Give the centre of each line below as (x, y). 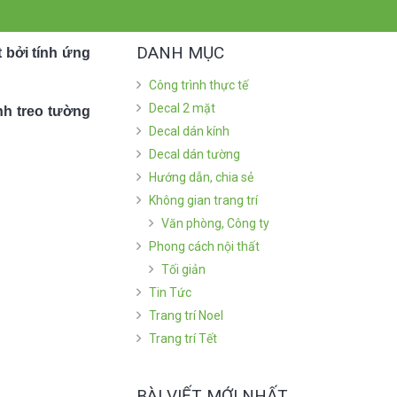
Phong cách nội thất (204, 247)
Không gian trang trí (203, 201)
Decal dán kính (189, 132)
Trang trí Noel (186, 316)
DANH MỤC (180, 53)
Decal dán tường (194, 155)
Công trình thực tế (198, 86)
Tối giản (183, 270)
